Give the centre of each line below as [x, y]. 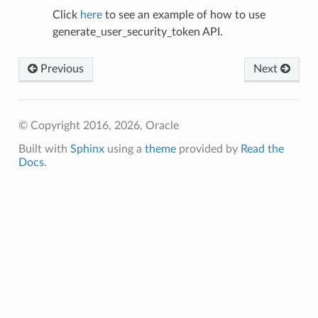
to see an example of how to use [183, 15]
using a [124, 149]
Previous [60, 69]
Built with [44, 149]
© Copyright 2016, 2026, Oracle [98, 126]
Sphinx [87, 149]
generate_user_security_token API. [137, 32]
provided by [208, 149]
